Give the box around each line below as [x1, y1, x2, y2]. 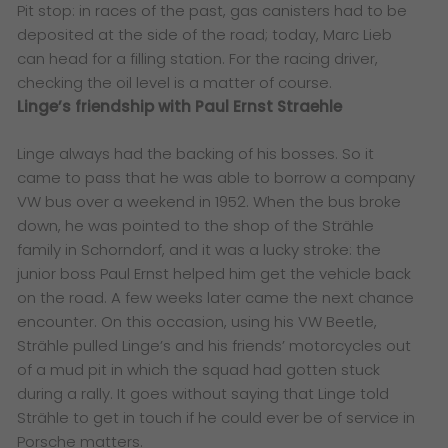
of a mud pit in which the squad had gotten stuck [17, 358, 381, 380]
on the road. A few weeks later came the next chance [17, 286, 415, 308]
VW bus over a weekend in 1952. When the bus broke [17, 190, 402, 212]
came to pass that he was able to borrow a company [17, 166, 416, 188]
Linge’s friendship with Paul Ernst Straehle [17, 96, 343, 118]
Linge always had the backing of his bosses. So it [17, 142, 375, 164]
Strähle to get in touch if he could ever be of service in [17, 406, 416, 428]
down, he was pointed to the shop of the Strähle [17, 214, 375, 236]
